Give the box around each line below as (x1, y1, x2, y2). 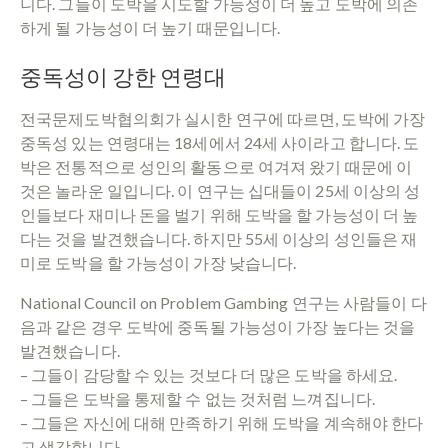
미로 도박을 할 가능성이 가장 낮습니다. (20, 252, 297, 272)
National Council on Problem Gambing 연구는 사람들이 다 (20, 292, 427, 312)
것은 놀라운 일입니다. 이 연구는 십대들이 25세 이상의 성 (20, 180, 421, 200)
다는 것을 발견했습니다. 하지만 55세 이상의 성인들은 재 (20, 228, 418, 248)
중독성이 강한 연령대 (20, 62, 226, 92)
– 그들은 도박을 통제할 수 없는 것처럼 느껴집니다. (20, 388, 375, 408)
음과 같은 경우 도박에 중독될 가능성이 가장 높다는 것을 (20, 316, 416, 336)
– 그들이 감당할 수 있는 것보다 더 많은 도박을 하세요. (20, 364, 398, 384)
